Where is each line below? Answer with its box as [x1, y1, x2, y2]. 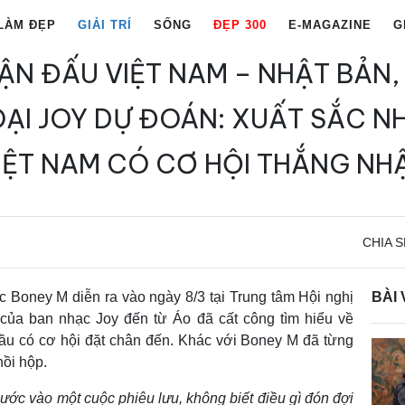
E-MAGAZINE [288, 18, 372, 33]
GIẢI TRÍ [78, 18, 132, 33]
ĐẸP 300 [213, 18, 267, 33]
